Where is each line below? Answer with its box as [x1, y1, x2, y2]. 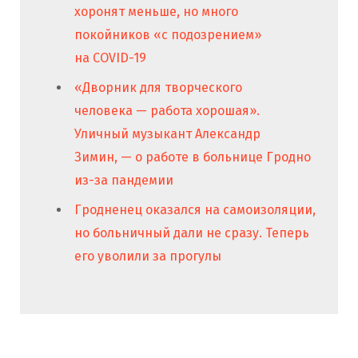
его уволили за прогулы [74, 248, 221, 264]
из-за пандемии [74, 172, 173, 188]
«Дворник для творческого [74, 79, 242, 95]
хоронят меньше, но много [74, 3, 238, 19]
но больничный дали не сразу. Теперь [74, 225, 309, 241]
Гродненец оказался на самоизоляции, [74, 201, 316, 217]
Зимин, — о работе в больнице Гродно [74, 149, 311, 165]
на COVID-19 [74, 50, 146, 66]
